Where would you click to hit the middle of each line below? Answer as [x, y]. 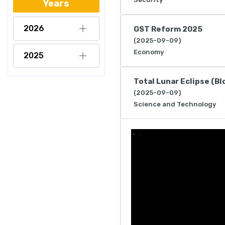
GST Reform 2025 [168, 29]
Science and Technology [175, 104]
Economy [149, 52]
